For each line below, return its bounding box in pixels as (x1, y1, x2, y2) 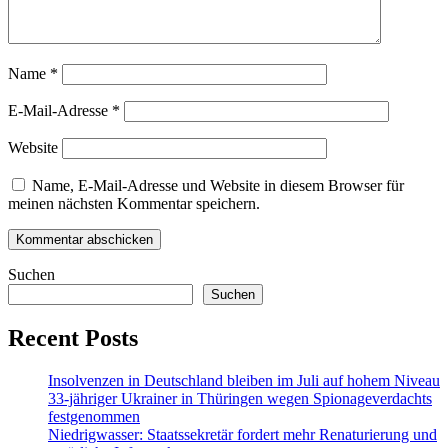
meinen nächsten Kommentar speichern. (8, 195, 260, 213)
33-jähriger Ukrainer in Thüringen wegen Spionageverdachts (48, 390, 432, 407)
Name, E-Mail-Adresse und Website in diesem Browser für (32, 177, 404, 195)
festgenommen (48, 408, 140, 425)
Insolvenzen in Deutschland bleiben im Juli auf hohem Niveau (48, 372, 440, 389)
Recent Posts (8, 325, 138, 352)
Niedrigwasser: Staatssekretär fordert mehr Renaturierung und (48, 426, 437, 443)
